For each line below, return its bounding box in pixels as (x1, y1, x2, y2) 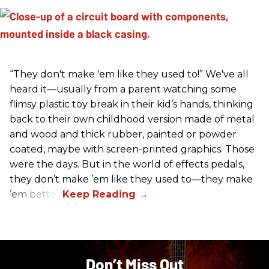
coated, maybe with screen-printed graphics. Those (10, 143, 255, 155)
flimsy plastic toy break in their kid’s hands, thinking (10, 98, 253, 110)
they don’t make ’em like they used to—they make (10, 173, 253, 185)
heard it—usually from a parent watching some (10, 83, 237, 95)
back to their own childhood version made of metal (10, 113, 255, 125)
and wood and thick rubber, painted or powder (10, 128, 237, 140)
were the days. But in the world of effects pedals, (10, 158, 244, 170)
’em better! (10, 188, 62, 200)
